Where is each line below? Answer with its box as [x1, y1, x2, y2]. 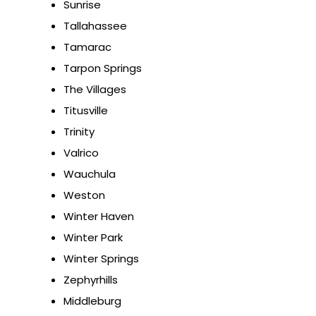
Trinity [63, 124, 95, 140]
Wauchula [63, 166, 116, 182]
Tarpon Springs [63, 61, 142, 76]
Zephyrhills [63, 272, 118, 288]
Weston [63, 188, 105, 203]
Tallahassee [63, 18, 127, 34]
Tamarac [63, 39, 111, 55]
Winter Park [63, 230, 123, 245]
